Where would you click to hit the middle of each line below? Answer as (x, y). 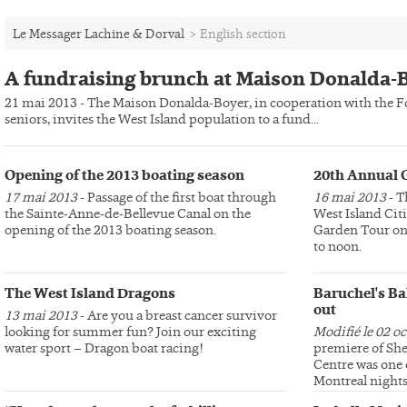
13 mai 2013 (41, 315)
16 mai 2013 (350, 197)
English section (243, 34)
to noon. (338, 246)
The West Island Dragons (90, 294)
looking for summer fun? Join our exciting (130, 332)
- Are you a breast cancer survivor (177, 315)
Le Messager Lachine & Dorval (99, 34)
